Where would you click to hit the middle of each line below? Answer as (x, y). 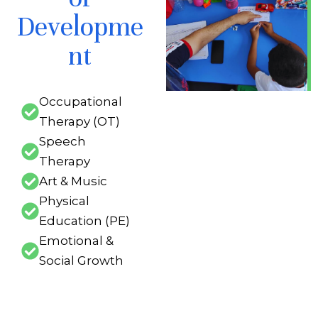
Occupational (81, 102)
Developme (79, 27)
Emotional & (76, 241)
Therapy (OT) (79, 121)
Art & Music (73, 181)
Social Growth (81, 261)
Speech (62, 141)
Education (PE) (84, 221)
